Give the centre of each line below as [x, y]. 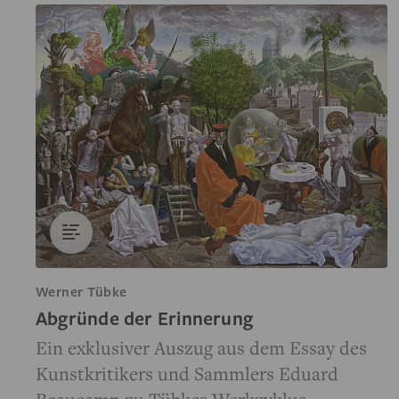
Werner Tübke [81, 292]
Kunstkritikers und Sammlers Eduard [187, 374]
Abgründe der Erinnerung [145, 318]
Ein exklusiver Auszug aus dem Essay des [201, 348]
